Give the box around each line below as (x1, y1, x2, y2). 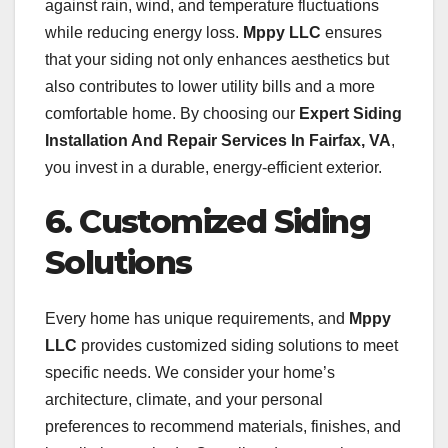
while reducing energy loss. (45, 23, 243, 41)
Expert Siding (299, 104, 402, 122)
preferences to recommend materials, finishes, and (45, 417, 401, 435)
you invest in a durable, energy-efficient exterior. (45, 158, 382, 176)
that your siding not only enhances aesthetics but (45, 50, 389, 68)
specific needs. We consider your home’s (45, 363, 335, 381)
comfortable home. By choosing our (45, 104, 299, 122)
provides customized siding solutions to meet (77, 336, 398, 354)
